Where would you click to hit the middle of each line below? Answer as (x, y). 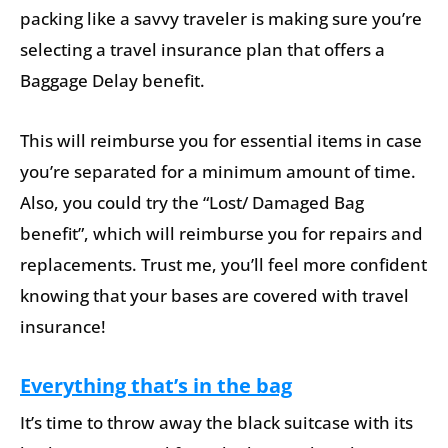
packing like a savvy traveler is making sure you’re (221, 18)
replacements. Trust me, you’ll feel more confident (223, 265)
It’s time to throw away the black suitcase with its (216, 422)
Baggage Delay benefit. (112, 80)
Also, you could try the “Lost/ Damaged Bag (192, 203)
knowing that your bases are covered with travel (214, 296)
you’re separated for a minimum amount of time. (218, 172)
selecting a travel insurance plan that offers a (202, 49)
